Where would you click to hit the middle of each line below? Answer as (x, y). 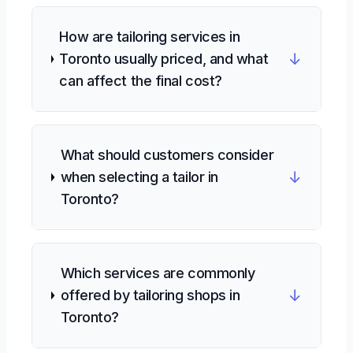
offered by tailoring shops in (150, 295)
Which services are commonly (158, 273)
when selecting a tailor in (139, 177)
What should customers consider (167, 155)
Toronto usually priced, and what (164, 59)
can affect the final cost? (141, 81)
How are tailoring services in (150, 37)
